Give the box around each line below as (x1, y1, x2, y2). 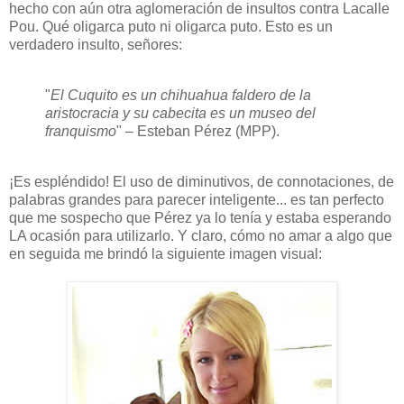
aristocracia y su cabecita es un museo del (45, 106, 316, 122)
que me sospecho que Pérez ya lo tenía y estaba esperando (9, 209, 391, 225)
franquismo (45, 124, 116, 140)
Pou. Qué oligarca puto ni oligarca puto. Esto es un (9, 19, 333, 35)
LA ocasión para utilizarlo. (9, 227, 178, 243)
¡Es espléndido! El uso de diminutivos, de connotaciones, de (9, 173, 394, 189)
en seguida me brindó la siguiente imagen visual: (9, 245, 322, 262)
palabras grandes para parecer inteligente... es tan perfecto (9, 191, 384, 207)
